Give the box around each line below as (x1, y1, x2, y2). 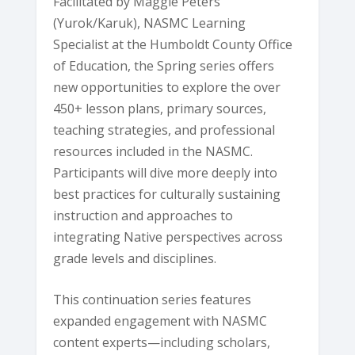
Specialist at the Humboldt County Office (53, 35, 293, 53)
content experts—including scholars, (53, 334, 271, 352)
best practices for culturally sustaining (53, 185, 281, 203)
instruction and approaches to (53, 206, 234, 224)
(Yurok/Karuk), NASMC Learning (53, 13, 246, 32)
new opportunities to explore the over (53, 78, 281, 96)
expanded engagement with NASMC (53, 312, 268, 330)
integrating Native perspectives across (53, 227, 284, 246)
